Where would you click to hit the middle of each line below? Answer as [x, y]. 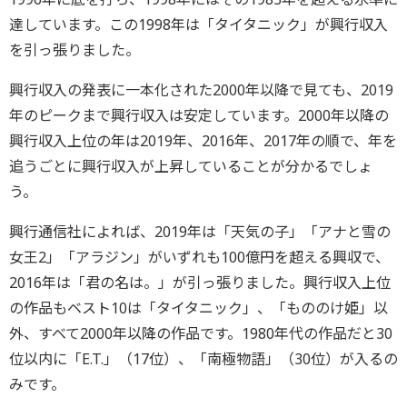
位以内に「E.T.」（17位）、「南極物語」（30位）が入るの [203, 359]
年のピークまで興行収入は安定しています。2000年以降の [199, 116]
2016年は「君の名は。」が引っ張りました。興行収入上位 [200, 283]
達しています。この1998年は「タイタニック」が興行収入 [199, 25]
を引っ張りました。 [74, 50]
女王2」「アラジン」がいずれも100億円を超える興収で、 [199, 258]
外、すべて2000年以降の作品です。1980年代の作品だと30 [201, 334]
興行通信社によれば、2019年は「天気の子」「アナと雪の [200, 232]
